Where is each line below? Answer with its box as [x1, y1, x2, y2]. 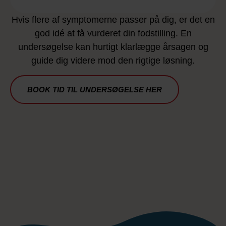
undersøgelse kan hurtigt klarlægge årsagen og [18, 42, 208, 52]
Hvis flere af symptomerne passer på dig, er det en [11, 15, 215, 25]
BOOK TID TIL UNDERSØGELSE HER [27, 85, 162, 94]
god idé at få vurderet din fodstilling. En [34, 28, 192, 39]
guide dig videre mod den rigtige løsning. [31, 55, 195, 66]
